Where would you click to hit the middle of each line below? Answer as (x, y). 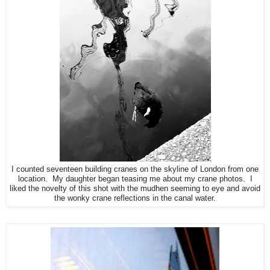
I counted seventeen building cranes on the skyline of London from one (135, 170)
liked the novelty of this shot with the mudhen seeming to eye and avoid (135, 189)
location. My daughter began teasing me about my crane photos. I (135, 179)
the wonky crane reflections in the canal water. (135, 199)
